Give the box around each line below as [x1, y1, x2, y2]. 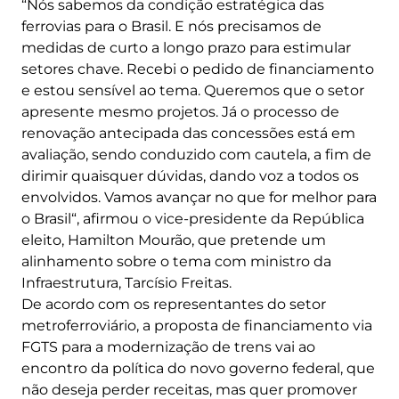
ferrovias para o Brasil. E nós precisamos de [21, 17, 322, 35]
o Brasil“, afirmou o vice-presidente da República [21, 209, 364, 227]
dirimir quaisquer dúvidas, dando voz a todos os [21, 167, 359, 184]
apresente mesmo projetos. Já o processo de [21, 102, 339, 120]
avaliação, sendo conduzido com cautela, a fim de [21, 145, 371, 163]
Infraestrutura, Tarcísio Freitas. [21, 273, 232, 291]
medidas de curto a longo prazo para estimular [21, 38, 351, 56]
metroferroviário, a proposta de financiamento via [21, 316, 372, 334]
